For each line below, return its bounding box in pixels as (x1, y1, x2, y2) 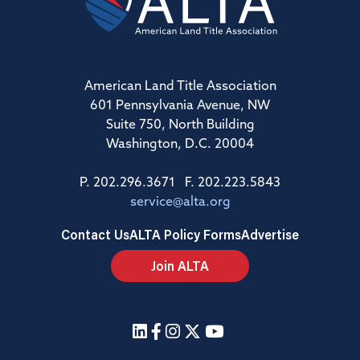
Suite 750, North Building (105, 119, 255, 133)
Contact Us (61, 226, 129, 243)
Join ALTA (151, 257, 209, 275)
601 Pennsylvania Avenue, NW (90, 100, 270, 113)
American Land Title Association (84, 80, 276, 94)
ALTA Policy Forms (129, 226, 241, 243)
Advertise (241, 226, 299, 243)
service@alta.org (129, 196, 231, 210)
